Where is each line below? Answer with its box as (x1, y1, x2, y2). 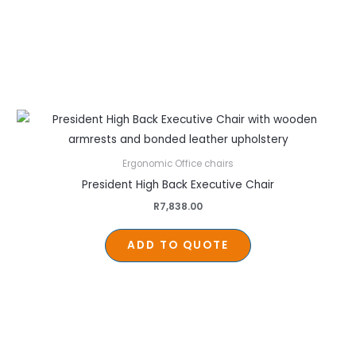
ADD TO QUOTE (127, 238, 229, 253)
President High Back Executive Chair (82, 176, 274, 192)
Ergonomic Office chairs (122, 157, 234, 171)
